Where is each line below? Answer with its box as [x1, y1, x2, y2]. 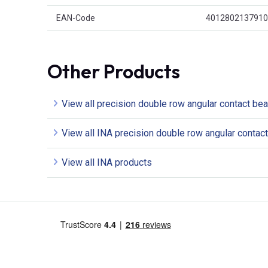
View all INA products [62, 156, 152, 168]
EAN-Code [56, 13, 95, 23]
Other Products [47, 59, 180, 83]
